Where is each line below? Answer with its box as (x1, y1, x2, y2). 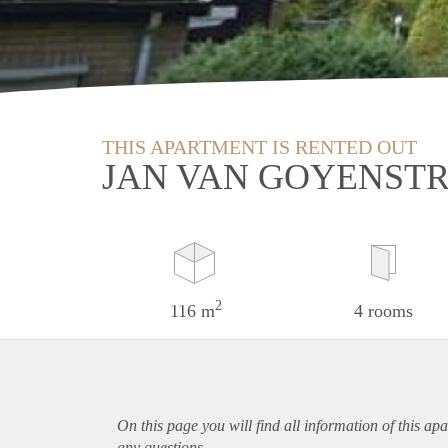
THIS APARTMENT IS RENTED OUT (102, 135, 417, 158)
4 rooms (353, 300, 413, 321)
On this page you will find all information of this (117, 416, 424, 434)
